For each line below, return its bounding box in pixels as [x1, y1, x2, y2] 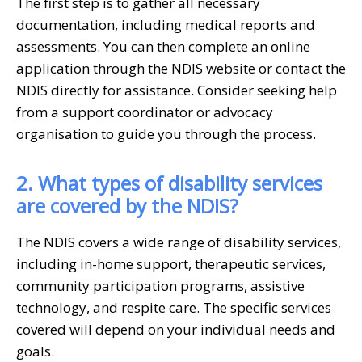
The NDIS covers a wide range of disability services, [16, 232, 341, 251]
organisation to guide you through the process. [16, 124, 316, 143]
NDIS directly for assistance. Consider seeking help [16, 80, 337, 99]
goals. [16, 341, 54, 360]
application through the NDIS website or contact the [16, 58, 346, 78]
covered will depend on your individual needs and [16, 319, 335, 339]
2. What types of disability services [16, 169, 322, 196]
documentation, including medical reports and [16, 15, 315, 34]
